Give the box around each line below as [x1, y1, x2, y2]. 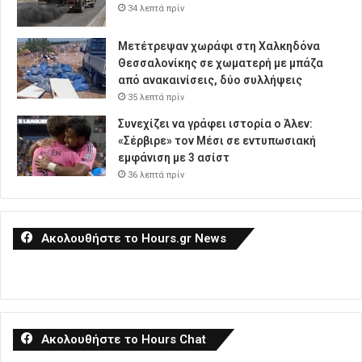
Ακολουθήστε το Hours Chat [41, 331, 206, 347]
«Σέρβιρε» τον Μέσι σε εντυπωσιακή [118, 133, 316, 147]
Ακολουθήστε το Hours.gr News [41, 230, 226, 246]
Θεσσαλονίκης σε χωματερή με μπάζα [118, 56, 323, 69]
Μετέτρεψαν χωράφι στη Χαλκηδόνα [118, 39, 320, 53]
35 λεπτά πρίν [128, 91, 184, 103]
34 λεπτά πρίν [128, 2, 184, 14]
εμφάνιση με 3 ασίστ [118, 150, 229, 164]
